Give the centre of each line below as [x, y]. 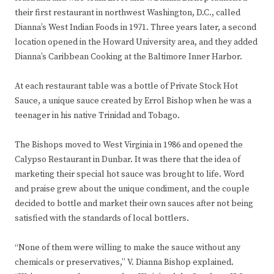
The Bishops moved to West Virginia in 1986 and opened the [129, 145]
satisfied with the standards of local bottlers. [102, 219]
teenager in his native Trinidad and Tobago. [97, 116]
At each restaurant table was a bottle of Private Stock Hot [126, 87]
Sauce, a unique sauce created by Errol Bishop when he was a [133, 101]
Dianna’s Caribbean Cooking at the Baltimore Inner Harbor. [128, 57]
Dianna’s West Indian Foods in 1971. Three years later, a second [135, 28]
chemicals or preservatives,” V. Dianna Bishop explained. [124, 263]
